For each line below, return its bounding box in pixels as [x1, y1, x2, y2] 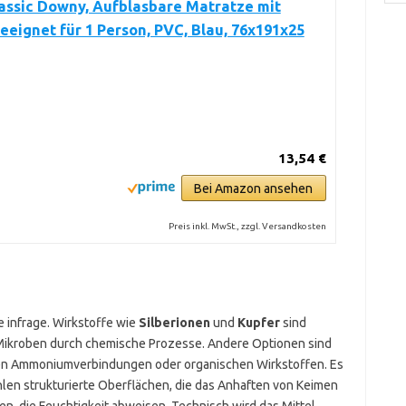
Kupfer [237, 315, 280, 330]
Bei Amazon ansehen [194, 181, 314, 196]
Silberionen [138, 315, 210, 330]
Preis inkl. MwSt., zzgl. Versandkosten [168, 221, 326, 231]
